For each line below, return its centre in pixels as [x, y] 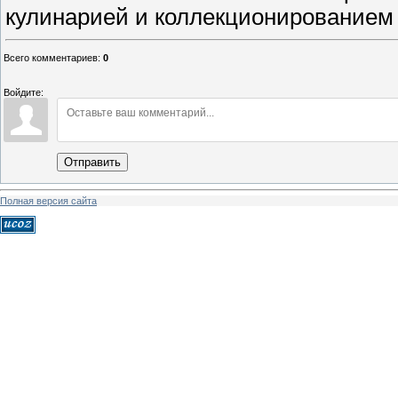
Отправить [92, 163]
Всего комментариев [51, 58]
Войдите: [24, 93]
